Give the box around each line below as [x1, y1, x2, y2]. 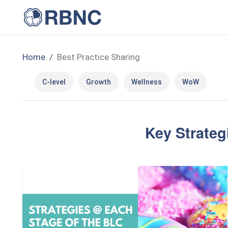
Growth [86, 77, 111, 86]
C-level [42, 77, 66, 86]
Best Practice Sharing [57, 52, 140, 62]
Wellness [131, 77, 162, 86]
